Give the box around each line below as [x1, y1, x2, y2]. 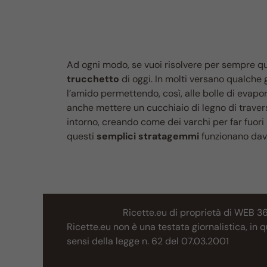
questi [67, 130, 97, 143]
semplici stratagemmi [97, 130, 199, 143]
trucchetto [67, 73, 119, 86]
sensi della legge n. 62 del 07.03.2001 [67, 235, 229, 248]
